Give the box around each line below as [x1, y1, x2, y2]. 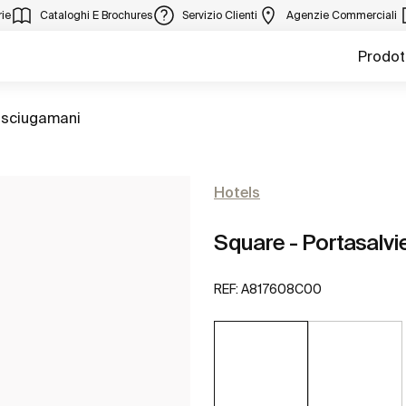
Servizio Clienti [182, 9, 257, 21]
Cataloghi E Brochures [40, 9, 153, 21]
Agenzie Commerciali [286, 9, 400, 21]
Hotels [214, 184, 260, 200]
